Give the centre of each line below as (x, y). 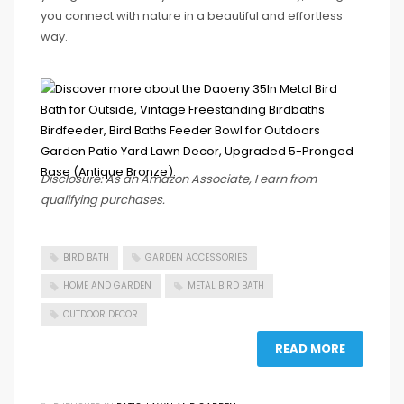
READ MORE (310, 348)
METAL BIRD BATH (226, 286)
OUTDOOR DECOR (101, 314)
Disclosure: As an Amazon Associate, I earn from (179, 179)
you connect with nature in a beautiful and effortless (192, 16)
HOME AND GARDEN (107, 286)
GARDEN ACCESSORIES (197, 257)
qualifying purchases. (103, 200)
